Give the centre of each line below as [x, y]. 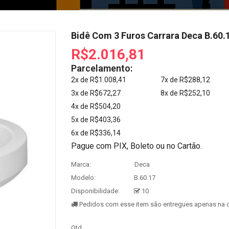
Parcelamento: [102, 68]
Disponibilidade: [95, 191]
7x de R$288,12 [185, 80]
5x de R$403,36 [96, 120]
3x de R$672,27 [96, 93]
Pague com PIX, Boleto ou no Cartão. [136, 146]
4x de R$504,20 [96, 107]
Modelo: [83, 178]
